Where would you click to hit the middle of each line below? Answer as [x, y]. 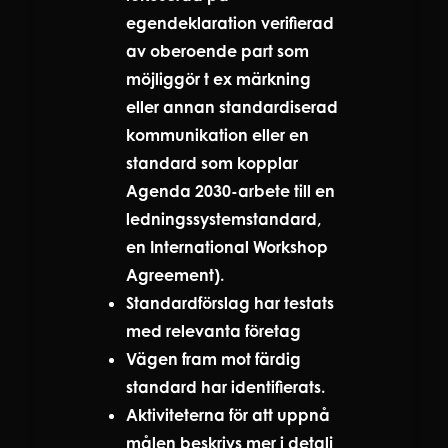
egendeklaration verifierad [230, 22]
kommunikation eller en [217, 134]
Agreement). [175, 274]
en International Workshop [227, 246]
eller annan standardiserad [232, 106]
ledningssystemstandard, [223, 218]
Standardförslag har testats [230, 302]
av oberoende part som [217, 50]
